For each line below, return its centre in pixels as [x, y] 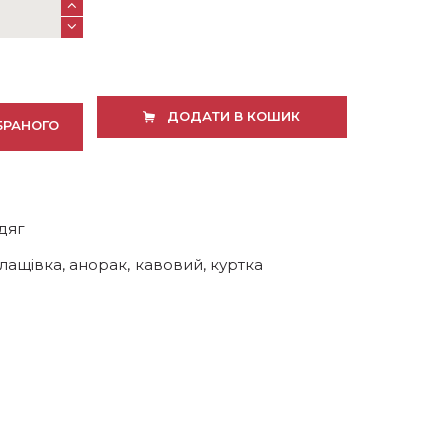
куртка [237, 264]
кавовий [168, 264]
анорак [98, 264]
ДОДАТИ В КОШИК [233, 115]
